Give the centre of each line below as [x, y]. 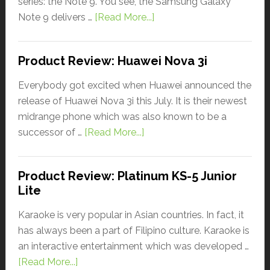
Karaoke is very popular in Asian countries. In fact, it [131, 215]
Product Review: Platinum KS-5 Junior [127, 176]
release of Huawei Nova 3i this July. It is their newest [132, 101]
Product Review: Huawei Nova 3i [112, 61]
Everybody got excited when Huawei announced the [134, 85]
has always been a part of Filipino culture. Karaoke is [133, 230]
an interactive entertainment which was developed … [133, 246]
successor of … [51, 132]
